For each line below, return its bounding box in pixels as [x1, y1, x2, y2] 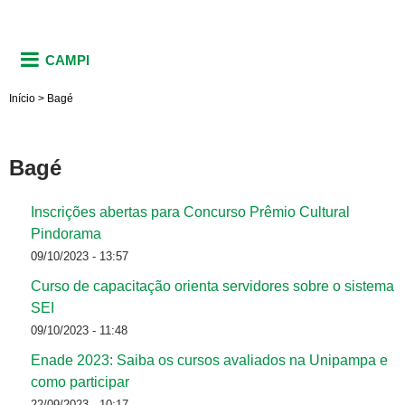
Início [9, 91, 35, 105]
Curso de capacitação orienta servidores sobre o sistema [31, 278, 394, 295]
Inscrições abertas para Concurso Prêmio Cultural [31, 204, 350, 221]
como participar [31, 374, 129, 391]
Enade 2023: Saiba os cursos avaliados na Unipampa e [31, 353, 388, 369]
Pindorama [31, 226, 101, 242]
